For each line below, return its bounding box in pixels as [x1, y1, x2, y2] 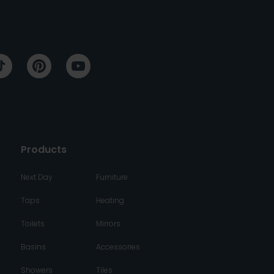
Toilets [20, 218, 45, 229]
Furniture [95, 172, 128, 183]
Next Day [20, 172, 53, 183]
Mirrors [95, 218, 120, 229]
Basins [20, 242, 46, 253]
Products [20, 143, 67, 157]
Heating [95, 195, 124, 206]
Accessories [95, 242, 140, 253]
